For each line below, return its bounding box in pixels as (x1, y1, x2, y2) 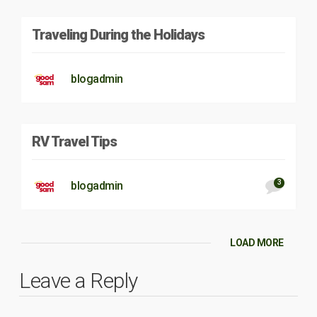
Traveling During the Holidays (32, 25, 204, 43)
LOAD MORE (230, 236, 284, 248)
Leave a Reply (19, 267, 138, 293)
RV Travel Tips (32, 132, 117, 150)
